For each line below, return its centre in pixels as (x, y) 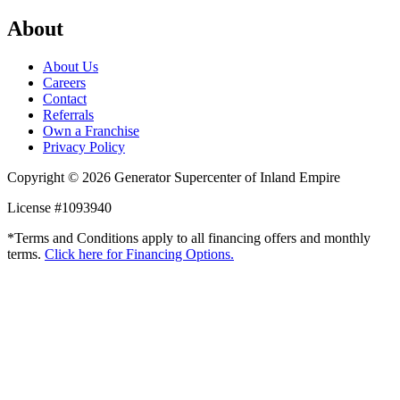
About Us (71, 66)
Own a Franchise (91, 130)
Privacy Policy (84, 146)
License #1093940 (59, 207)
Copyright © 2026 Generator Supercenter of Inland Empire (174, 177)
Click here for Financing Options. (139, 254)
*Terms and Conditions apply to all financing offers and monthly (189, 237)
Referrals (68, 114)
